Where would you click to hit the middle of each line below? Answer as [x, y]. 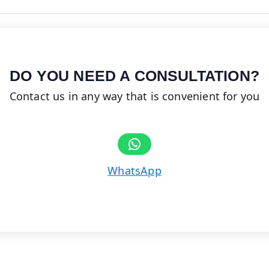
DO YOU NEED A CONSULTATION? [134, 76]
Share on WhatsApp [131, 143]
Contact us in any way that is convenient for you [134, 96]
